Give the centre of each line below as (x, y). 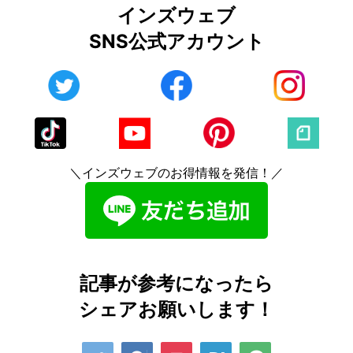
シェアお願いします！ (176, 309)
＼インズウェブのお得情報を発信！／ (176, 172)
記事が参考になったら (176, 283)
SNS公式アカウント (176, 41)
